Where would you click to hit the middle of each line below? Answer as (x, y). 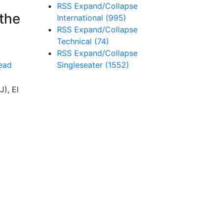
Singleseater (81, 65)
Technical (76, 41)
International (81, 18)
